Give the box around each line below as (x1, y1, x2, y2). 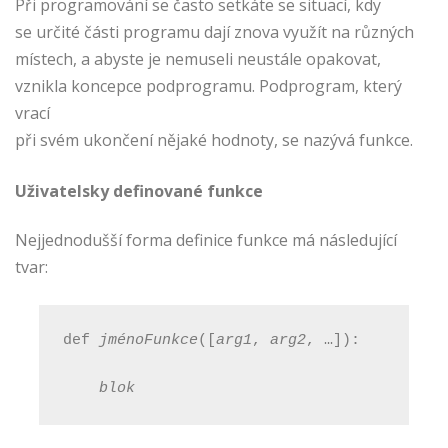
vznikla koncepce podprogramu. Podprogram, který (15, 75, 402, 98)
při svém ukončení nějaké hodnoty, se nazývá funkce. (15, 129, 413, 152)
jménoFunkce (99, 331, 198, 349)
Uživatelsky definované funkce (15, 180, 263, 203)
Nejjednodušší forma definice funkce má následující (15, 228, 397, 251)
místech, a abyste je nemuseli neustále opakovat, (15, 48, 381, 71)
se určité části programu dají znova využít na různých (15, 21, 414, 44)
